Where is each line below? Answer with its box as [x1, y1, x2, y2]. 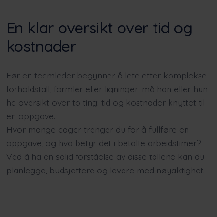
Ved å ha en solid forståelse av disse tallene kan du [6, 151, 204, 162]
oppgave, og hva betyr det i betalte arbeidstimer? [6, 138, 201, 149]
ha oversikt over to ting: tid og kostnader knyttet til [6, 97, 205, 108]
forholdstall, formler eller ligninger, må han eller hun [6, 83, 208, 94]
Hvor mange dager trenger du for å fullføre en [6, 124, 189, 135]
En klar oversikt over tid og [6, 18, 192, 38]
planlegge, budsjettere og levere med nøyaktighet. [6, 165, 205, 176]
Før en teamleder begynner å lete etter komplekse [6, 70, 207, 81]
